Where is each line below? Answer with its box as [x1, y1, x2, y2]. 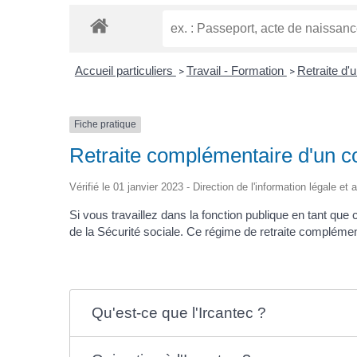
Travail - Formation [186, 64, 287, 78]
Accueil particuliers [74, 64, 176, 78]
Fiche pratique [74, 119, 137, 131]
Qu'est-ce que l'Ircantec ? [91, 304, 266, 321]
